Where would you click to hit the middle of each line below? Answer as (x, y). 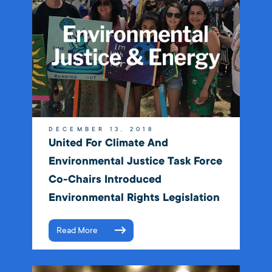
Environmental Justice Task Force (135, 161)
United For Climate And (108, 143)
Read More (77, 230)
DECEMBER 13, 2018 (101, 129)
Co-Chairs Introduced (105, 179)
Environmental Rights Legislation (134, 197)
